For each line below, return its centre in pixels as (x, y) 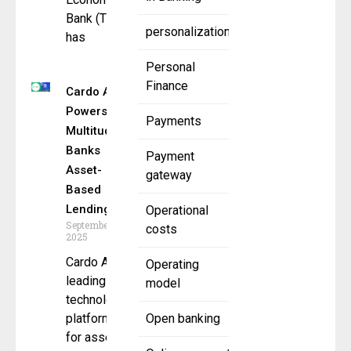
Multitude (92, 131)
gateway (169, 175)
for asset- (93, 338)
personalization (188, 32)
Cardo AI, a (95, 262)
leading (86, 281)
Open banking (183, 319)
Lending (88, 210)
